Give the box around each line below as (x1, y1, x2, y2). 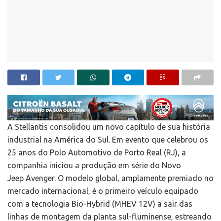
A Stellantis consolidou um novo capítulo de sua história (7, 122, 210, 132)
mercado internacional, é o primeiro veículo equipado (7, 186, 198, 196)
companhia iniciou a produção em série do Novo (7, 161, 181, 170)
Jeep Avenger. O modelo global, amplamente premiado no (7, 174, 214, 183)
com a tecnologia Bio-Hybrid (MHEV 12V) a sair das (7, 199, 192, 209)
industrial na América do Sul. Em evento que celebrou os (7, 135, 208, 145)
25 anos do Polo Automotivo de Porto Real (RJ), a (7, 148, 186, 157)
